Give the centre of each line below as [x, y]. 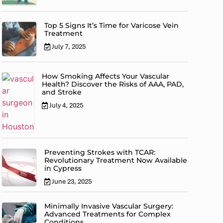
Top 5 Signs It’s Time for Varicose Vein [112, 26]
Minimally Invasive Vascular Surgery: [109, 206]
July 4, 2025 [66, 106]
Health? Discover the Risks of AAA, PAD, [113, 84]
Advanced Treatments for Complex [108, 214]
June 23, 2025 [72, 182]
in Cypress [63, 168]
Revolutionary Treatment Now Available [116, 161]
